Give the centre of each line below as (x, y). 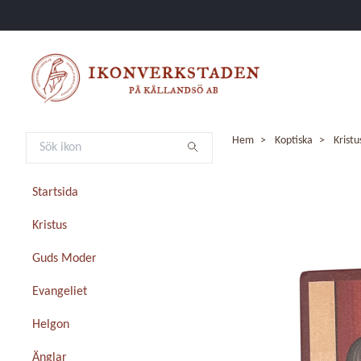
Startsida (55, 193)
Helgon (51, 325)
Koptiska (294, 141)
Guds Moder (64, 259)
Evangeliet (60, 292)
